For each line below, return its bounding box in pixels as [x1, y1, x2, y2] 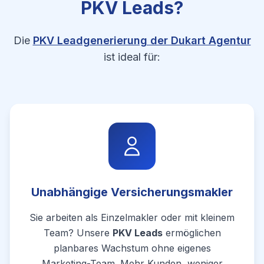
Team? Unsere [43, 227, 113, 239]
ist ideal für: [104, 51, 160, 63]
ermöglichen [162, 227, 221, 239]
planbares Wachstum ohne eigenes [53, 242, 211, 254]
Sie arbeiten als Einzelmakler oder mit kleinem [29, 212, 235, 223]
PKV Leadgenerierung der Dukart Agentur [32, 34, 251, 47]
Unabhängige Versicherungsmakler [31, 185, 233, 199]
